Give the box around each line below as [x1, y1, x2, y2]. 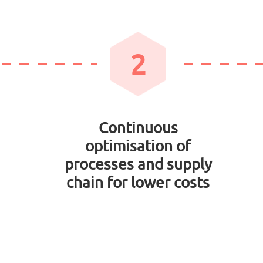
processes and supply [64, 154, 212, 173]
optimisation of [85, 136, 191, 155]
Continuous [98, 118, 178, 137]
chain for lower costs [66, 173, 210, 191]
